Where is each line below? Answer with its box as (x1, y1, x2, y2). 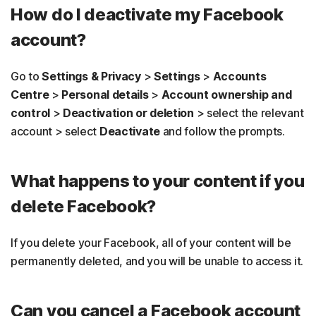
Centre (11, 87, 51, 102)
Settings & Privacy (42, 69, 141, 84)
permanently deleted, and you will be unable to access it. (11, 254, 303, 269)
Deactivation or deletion (63, 106, 194, 121)
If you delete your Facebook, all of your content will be (11, 236, 291, 250)
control (11, 106, 50, 121)
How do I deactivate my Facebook (11, 4, 284, 25)
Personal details (61, 87, 149, 102)
